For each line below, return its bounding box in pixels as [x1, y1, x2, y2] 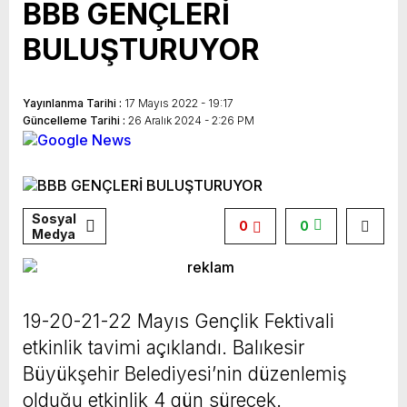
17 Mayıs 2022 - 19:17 [124, 96, 233, 110]
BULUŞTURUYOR [23, 32, 260, 67]
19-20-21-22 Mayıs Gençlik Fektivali [23, 309, 334, 333]
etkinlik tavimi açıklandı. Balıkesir [23, 335, 304, 359]
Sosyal [32, 210, 76, 226]
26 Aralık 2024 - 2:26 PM [128, 114, 254, 127]
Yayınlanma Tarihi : [23, 96, 124, 110]
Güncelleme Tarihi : [23, 114, 128, 127]
